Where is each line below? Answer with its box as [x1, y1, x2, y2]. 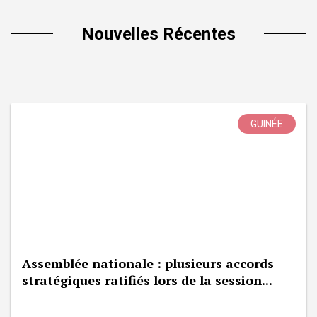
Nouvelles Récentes [81, 23, 236, 44]
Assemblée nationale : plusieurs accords [22, 254, 274, 272]
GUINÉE [250, 117, 283, 129]
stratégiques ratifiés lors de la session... [22, 271, 272, 289]
